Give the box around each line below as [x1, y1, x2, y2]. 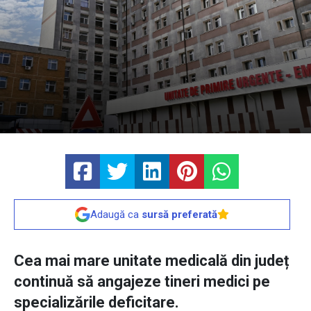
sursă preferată [142, 208, 217, 221]
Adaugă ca [90, 208, 142, 221]
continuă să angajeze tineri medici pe [14, 273, 270, 291]
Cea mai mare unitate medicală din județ [14, 252, 289, 270]
